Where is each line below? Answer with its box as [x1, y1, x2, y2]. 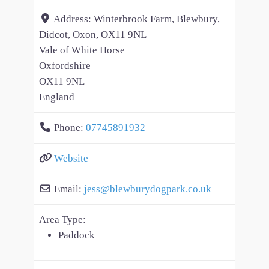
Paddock [58, 229, 95, 241]
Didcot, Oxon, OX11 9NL [39, 29, 147, 41]
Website [54, 153, 88, 165]
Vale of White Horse [39, 44, 125, 56]
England [39, 91, 74, 103]
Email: [54, 183, 84, 195]
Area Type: [39, 214, 86, 226]
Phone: [54, 122, 86, 134]
